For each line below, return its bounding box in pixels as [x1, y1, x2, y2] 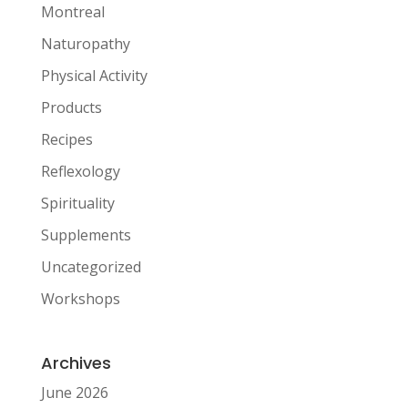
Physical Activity [40, 65, 148, 86]
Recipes [40, 128, 93, 149]
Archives [40, 351, 111, 374]
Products [40, 97, 102, 117]
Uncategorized [40, 256, 141, 277]
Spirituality [40, 192, 115, 213]
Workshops [40, 288, 120, 309]
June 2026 [40, 382, 108, 403]
